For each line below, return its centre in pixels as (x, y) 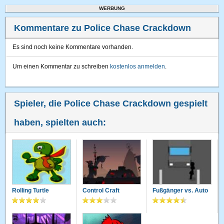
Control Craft (101, 191)
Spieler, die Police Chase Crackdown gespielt (111, 103)
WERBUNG (112, 8)
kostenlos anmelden (138, 66)
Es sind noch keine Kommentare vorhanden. (73, 47)
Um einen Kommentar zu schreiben (61, 66)
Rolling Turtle (31, 191)
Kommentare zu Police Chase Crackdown (103, 28)
